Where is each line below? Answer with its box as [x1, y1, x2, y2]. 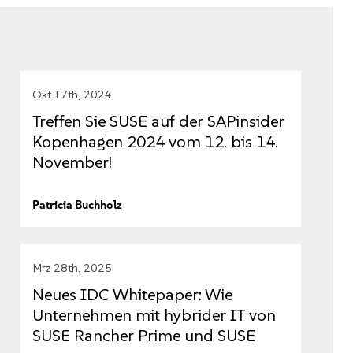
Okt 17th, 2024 [32, 87, 112, 102]
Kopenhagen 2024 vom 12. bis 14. [32, 132, 278, 152]
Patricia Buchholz [32, 198, 122, 213]
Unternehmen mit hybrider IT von [32, 305, 276, 325]
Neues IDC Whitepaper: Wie [32, 284, 232, 305]
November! [32, 152, 112, 173]
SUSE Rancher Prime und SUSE [32, 325, 255, 346]
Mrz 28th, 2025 [32, 261, 112, 276]
